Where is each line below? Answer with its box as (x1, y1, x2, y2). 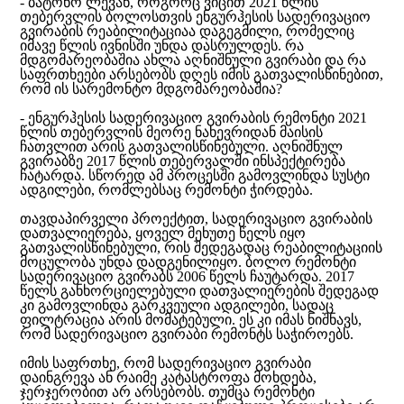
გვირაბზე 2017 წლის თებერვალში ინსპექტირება (20, 153, 346, 169)
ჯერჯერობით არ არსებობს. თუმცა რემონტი (20, 384, 316, 399)
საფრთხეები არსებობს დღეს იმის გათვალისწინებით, (20, 67, 384, 82)
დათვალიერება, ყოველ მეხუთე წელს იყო (20, 225, 307, 241)
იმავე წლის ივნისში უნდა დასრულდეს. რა (20, 38, 305, 53)
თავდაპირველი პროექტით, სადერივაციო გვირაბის (20, 211, 373, 226)
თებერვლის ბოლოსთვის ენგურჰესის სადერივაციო (20, 9, 372, 24)
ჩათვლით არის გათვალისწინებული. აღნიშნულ (20, 139, 344, 154)
